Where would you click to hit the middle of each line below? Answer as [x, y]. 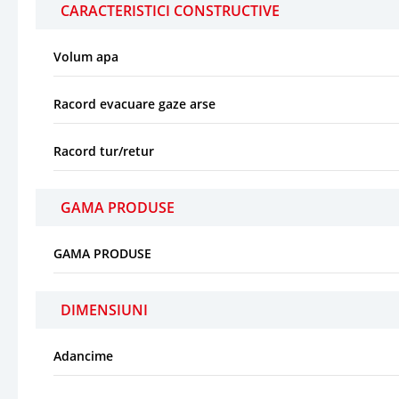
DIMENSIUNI [104, 309]
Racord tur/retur [104, 151]
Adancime [83, 355]
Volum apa [86, 56]
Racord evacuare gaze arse [134, 103]
